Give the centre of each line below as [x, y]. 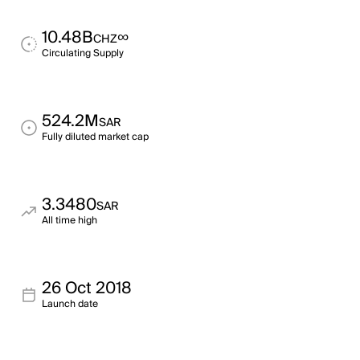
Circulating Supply [83, 53]
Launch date [70, 304]
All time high [70, 221]
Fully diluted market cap [95, 137]
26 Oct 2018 [87, 288]
